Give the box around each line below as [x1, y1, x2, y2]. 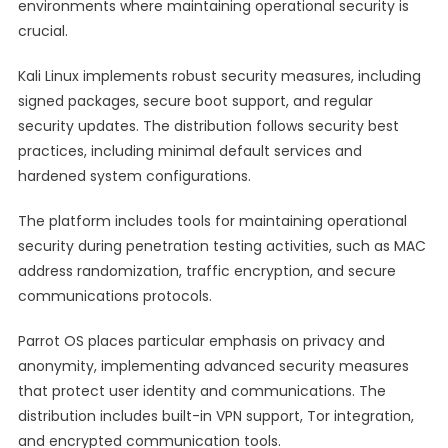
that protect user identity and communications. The [17, 381, 386, 401]
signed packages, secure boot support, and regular [17, 91, 373, 111]
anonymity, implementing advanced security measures [17, 356, 409, 376]
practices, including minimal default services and [17, 141, 362, 161]
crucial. [17, 21, 68, 41]
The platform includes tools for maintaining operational [17, 211, 407, 231]
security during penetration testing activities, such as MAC [17, 236, 426, 256]
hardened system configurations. [17, 166, 251, 186]
